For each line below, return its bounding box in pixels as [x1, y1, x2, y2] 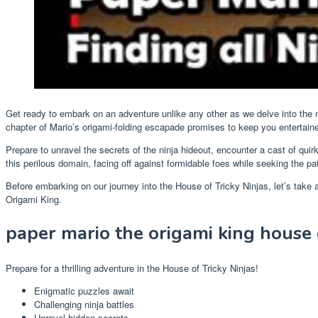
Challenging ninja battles [34, 297, 134, 312]
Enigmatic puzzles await [34, 284, 134, 298]
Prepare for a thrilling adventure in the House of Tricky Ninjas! [6, 261, 258, 275]
